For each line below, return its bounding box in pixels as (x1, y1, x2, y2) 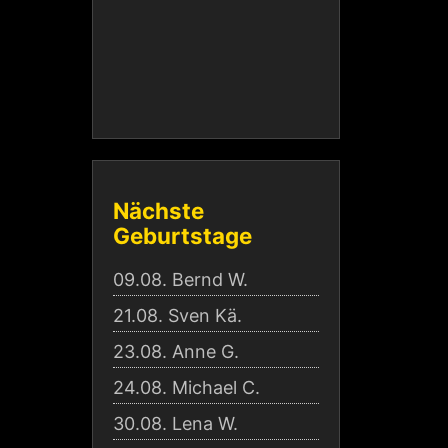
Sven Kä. (168, 304, 242, 326)
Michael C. (172, 376, 260, 398)
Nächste (113, 196, 204, 224)
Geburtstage (113, 221, 252, 249)
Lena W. (172, 412, 238, 434)
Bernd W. (172, 268, 248, 290)
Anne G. (172, 340, 239, 362)
